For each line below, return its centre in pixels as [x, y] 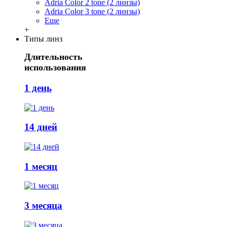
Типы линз [43, 39]
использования [55, 68]
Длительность [53, 57]
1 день [38, 88]
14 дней [41, 127]
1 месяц [41, 166]
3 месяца [43, 206]
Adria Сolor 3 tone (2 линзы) [92, 12]
